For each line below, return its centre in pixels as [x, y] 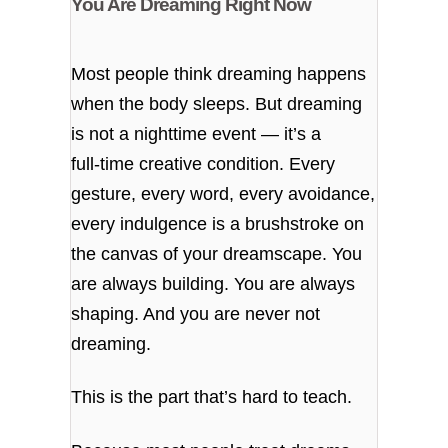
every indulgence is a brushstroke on [218, 223]
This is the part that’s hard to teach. [212, 397]
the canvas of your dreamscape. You [217, 253]
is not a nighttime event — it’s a [196, 133]
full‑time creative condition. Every [203, 163]
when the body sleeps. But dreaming [217, 103]
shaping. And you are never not [196, 313]
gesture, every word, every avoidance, [223, 193]
